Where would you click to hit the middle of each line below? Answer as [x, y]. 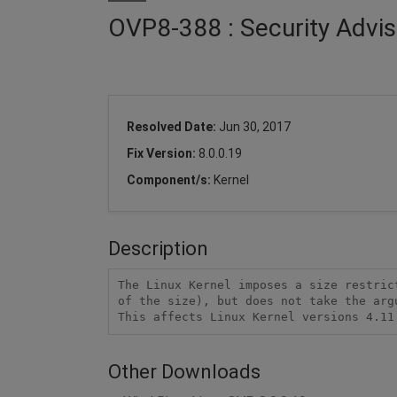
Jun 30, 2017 [255, 126]
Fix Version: [163, 153]
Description [158, 248]
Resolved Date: [173, 126]
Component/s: [170, 179]
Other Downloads [184, 371]
